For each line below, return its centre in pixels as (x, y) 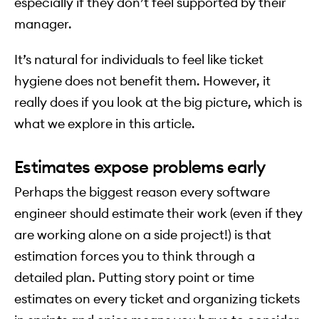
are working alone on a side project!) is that (143, 235)
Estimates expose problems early (140, 167)
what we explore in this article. (105, 124)
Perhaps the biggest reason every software (142, 192)
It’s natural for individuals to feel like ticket (139, 60)
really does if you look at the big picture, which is (158, 103)
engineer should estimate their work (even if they (158, 214)
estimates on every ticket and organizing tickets (157, 299)
